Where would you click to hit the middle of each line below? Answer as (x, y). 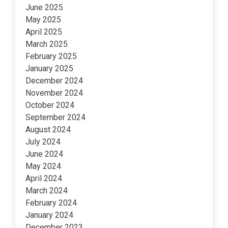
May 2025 (43, 20)
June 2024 (44, 154)
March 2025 (47, 44)
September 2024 (55, 118)
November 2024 (54, 93)
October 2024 (50, 105)
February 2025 (51, 56)
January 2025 (49, 69)
